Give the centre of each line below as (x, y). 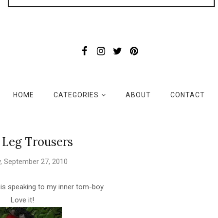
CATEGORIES (76, 95)
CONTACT (188, 95)
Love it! (21, 200)
